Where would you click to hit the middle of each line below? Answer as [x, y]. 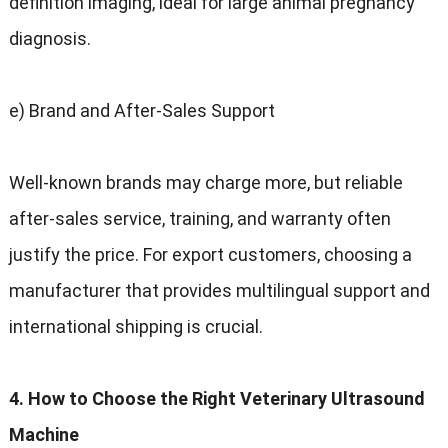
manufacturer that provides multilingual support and [219, 291]
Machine [43, 435]
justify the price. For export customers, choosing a [210, 255]
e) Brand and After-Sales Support [141, 111]
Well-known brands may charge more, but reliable [205, 183]
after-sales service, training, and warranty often [199, 219]
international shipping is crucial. [135, 327]
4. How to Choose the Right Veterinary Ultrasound [216, 399]
